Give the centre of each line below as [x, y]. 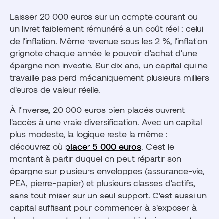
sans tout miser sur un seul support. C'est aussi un [108, 195]
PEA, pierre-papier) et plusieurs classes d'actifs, [102, 183]
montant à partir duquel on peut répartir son [96, 158]
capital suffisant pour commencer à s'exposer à [103, 207]
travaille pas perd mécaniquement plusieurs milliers [109, 77]
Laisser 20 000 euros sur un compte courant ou [104, 16]
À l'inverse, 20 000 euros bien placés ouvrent [97, 109]
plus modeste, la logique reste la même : [89, 134]
